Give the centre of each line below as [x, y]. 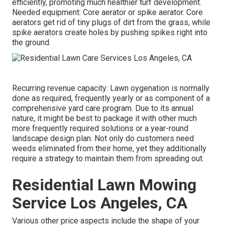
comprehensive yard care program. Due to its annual [103, 108]
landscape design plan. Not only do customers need [103, 138]
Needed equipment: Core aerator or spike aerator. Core [107, 13]
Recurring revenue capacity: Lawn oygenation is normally [111, 88]
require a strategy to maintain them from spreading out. [108, 158]
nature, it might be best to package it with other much [104, 118]
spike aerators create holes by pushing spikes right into [110, 33]
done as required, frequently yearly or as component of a [111, 98]
